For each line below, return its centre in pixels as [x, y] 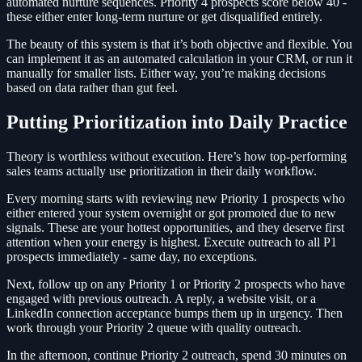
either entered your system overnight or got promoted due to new [171, 213]
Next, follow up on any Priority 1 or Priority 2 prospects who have [176, 284]
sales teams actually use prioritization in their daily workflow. [162, 171]
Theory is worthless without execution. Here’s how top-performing [177, 157]
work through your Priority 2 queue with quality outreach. [154, 328]
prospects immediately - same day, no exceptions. [132, 257]
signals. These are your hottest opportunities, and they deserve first [175, 228]
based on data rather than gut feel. [92, 88]
